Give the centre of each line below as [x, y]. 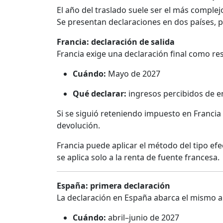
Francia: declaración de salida [116, 42]
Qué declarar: [100, 94]
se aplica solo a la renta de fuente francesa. [138, 158]
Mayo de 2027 [133, 74]
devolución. [78, 126]
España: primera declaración [113, 186]
